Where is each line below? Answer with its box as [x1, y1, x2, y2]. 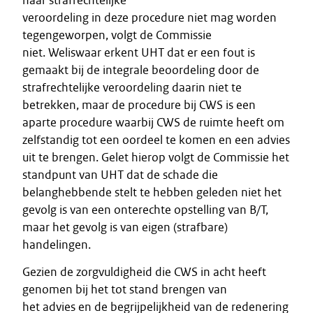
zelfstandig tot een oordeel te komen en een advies [22, 132, 290, 147]
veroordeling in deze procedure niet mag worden [22, 10, 277, 25]
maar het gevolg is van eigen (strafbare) [22, 219, 228, 235]
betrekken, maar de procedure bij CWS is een [22, 97, 256, 112]
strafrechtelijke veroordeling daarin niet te [22, 80, 242, 95]
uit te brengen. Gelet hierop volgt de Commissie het [22, 150, 289, 165]
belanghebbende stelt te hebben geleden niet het [22, 184, 282, 200]
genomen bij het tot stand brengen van [22, 282, 227, 297]
